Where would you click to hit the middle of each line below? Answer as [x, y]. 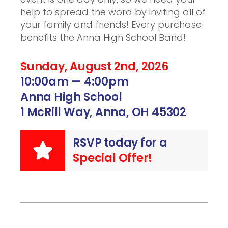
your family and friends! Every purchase [111, 25]
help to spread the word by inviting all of [113, 12]
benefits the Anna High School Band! [103, 37]
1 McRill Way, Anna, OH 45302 [103, 112]
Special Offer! [113, 158]
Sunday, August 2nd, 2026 [94, 66]
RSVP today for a [120, 143]
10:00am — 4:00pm [75, 82]
